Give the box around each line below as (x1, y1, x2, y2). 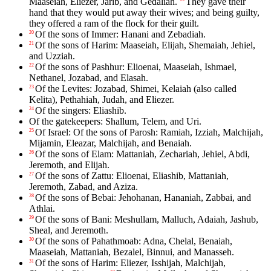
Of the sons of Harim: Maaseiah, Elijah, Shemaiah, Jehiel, (35, 40, 255, 51)
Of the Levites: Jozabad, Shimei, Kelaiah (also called (35, 83, 237, 94)
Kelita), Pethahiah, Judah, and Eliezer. (29, 94, 174, 105)
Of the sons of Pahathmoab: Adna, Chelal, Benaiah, (35, 236, 232, 247)
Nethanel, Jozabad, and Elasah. (29, 73, 148, 83)
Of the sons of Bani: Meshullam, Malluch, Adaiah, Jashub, (35, 214, 258, 225)
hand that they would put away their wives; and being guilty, (29, 7, 260, 18)
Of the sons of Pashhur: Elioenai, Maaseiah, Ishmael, (35, 62, 237, 73)
